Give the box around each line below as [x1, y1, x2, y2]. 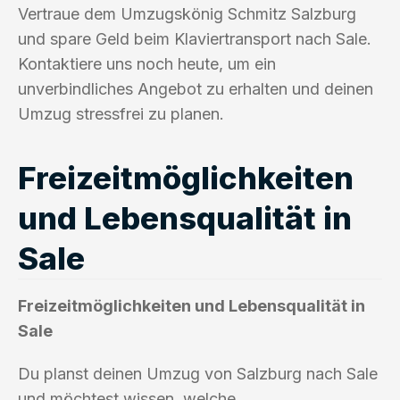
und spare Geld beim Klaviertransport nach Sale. [18, 29, 371, 48]
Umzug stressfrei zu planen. [18, 104, 224, 123]
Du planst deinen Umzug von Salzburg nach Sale [18, 363, 378, 383]
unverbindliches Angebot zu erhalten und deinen [18, 79, 373, 98]
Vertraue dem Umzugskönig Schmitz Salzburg [18, 4, 356, 23]
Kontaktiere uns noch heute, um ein [18, 54, 276, 73]
